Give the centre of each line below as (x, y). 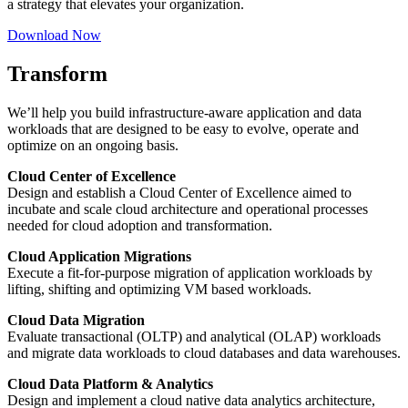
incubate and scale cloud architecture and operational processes (188, 209)
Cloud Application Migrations (99, 256)
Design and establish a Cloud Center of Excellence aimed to (179, 192)
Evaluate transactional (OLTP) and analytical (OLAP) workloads (194, 336)
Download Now (54, 36)
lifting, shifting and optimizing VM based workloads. (159, 289)
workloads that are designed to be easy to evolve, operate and (183, 128)
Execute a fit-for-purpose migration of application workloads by (190, 272)
